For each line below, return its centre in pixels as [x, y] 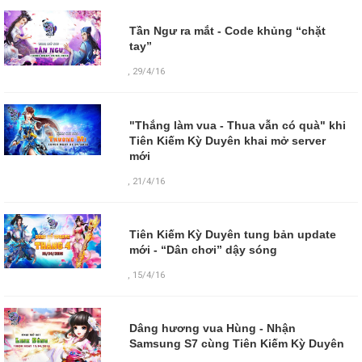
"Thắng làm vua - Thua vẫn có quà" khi [237, 125]
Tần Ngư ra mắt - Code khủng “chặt [227, 31]
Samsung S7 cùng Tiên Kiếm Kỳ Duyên [236, 343]
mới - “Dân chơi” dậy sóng [203, 249]
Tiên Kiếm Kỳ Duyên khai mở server [227, 140]
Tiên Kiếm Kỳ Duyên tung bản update [232, 234]
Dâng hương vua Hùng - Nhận [212, 328]
